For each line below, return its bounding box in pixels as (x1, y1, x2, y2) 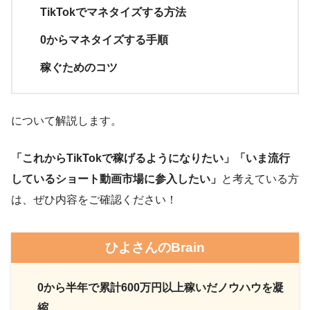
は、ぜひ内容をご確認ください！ (11, 194, 177, 206)
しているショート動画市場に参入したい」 (11, 173, 221, 185)
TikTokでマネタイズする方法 (40, 6, 186, 19)
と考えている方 (221, 173, 299, 185)
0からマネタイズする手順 (40, 34, 168, 46)
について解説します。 (11, 115, 122, 127)
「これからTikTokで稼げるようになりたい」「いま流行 (11, 152, 290, 165)
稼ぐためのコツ (40, 62, 118, 74)
